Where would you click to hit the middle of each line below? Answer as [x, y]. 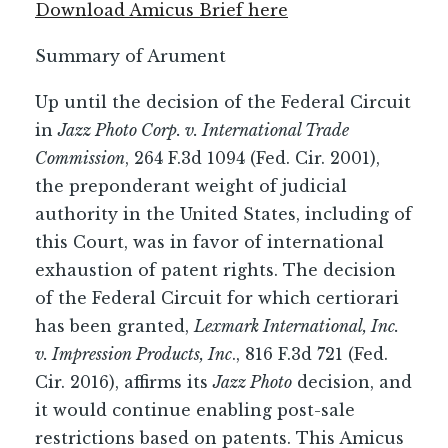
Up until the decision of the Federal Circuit [223, 102]
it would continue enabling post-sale [195, 410]
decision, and [352, 382]
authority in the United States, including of [223, 214]
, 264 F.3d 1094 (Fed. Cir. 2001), [252, 158]
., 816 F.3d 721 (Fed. [310, 354]
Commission [80, 158]
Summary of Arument [130, 56]
